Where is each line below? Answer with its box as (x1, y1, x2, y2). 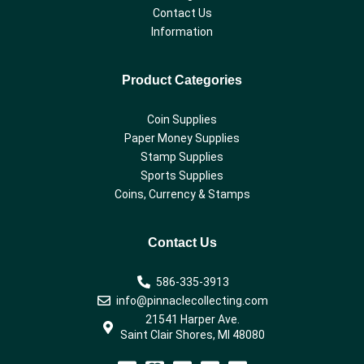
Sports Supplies (141, 168, 223, 182)
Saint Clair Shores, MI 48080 (119, 327, 265, 341)
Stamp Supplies (141, 149, 223, 163)
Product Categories (122, 72, 242, 87)
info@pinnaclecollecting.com (116, 293, 268, 307)
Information (151, 24, 213, 38)
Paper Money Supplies (124, 131, 240, 145)
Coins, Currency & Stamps (114, 187, 250, 201)
